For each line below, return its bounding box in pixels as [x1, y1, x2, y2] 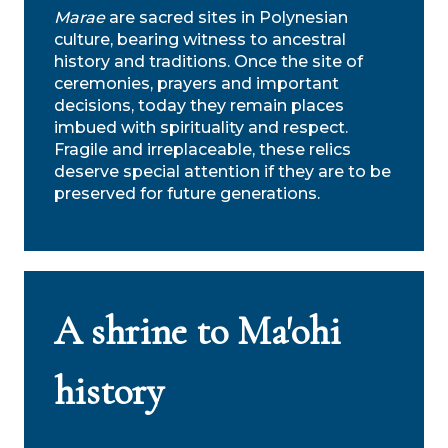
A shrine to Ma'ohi [54, 306, 341, 355]
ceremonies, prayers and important [54, 73, 339, 93]
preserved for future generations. [54, 183, 320, 203]
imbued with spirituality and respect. [54, 117, 348, 137]
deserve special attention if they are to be [54, 161, 391, 181]
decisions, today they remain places [54, 95, 344, 115]
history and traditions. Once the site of [54, 51, 363, 71]
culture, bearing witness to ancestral [54, 29, 346, 49]
